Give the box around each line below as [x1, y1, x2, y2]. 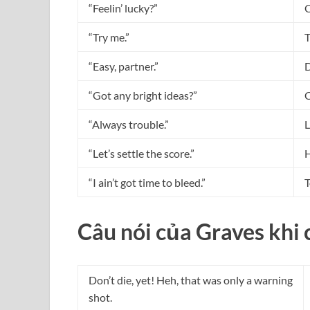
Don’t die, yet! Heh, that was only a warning [89, 273, 293, 287]
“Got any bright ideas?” [89, 88, 197, 102]
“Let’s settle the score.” [89, 146, 194, 160]
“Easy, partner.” [89, 59, 158, 73]
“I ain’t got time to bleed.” [89, 175, 206, 189]
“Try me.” [89, 30, 129, 44]
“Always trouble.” [89, 117, 169, 131]
